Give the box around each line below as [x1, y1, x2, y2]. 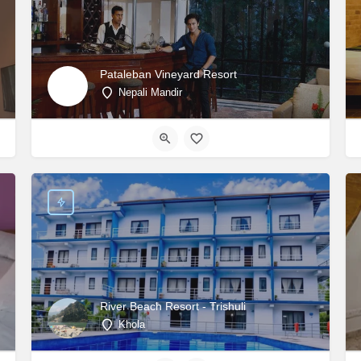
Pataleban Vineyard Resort [100, 67, 237, 81]
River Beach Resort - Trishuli [100, 299, 246, 313]
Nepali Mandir [118, 85, 182, 98]
